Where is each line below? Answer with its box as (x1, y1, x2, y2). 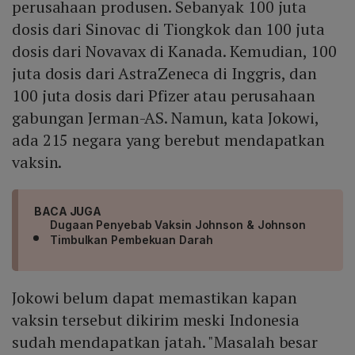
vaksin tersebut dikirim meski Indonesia (12, 309, 300, 331)
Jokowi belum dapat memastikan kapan (12, 287, 297, 309)
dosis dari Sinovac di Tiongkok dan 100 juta (12, 18, 325, 40)
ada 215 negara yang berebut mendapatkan (12, 129, 326, 151)
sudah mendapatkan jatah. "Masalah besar (12, 331, 319, 353)
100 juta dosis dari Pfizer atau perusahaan (12, 85, 315, 107)
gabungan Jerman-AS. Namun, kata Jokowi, (12, 107, 319, 129)
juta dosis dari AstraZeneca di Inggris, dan (12, 63, 317, 85)
